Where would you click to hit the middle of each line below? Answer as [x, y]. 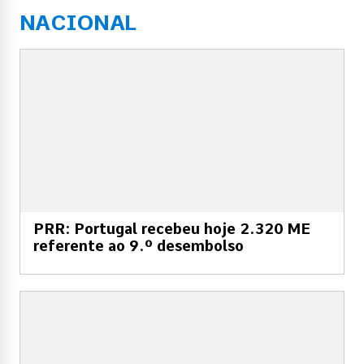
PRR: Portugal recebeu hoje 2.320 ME [172, 228]
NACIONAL [78, 22]
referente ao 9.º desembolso [139, 245]
